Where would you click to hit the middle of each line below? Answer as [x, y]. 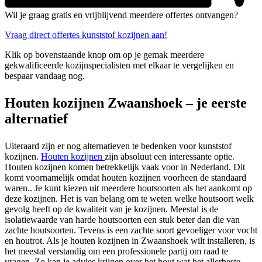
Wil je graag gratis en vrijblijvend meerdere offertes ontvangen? [121, 15]
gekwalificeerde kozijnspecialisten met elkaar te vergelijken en [119, 65]
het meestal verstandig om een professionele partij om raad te [116, 251]
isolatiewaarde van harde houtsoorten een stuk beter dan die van [122, 219]
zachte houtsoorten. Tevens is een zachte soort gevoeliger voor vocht [131, 230]
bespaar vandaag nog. [45, 75]
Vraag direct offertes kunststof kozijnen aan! [86, 35]
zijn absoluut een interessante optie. [170, 156]
